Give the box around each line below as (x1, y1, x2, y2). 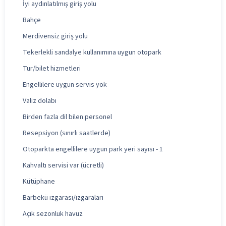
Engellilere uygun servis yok (23, 79, 107, 90)
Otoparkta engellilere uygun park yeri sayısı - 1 (23, 144, 163, 154)
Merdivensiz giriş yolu (23, 31, 88, 41)
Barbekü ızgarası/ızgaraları (23, 192, 103, 203)
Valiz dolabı (23, 95, 56, 106)
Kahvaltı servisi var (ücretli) (23, 160, 104, 171)
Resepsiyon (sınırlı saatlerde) (23, 128, 110, 138)
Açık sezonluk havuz (23, 208, 83, 219)
